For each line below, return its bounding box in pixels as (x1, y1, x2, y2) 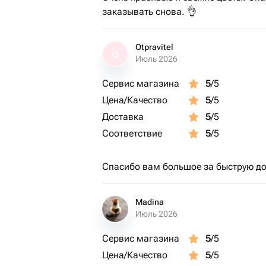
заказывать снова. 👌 (102, 6, 197, 17)
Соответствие (102, 128, 162, 139)
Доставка (102, 111, 144, 122)
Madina (135, 197, 164, 207)
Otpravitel (135, 42, 173, 52)
